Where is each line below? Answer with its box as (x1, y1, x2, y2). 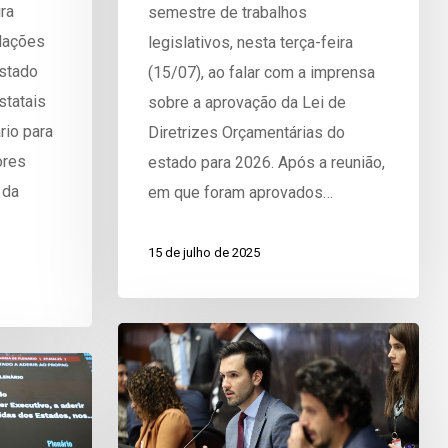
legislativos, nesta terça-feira (147, 32, 353, 52)
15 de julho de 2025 (147, 245, 260, 261)
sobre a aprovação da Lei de (147, 92, 346, 112)
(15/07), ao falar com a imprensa (147, 62, 375, 82)
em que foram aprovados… (147, 182, 333, 202)
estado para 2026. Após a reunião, (147, 152, 385, 172)
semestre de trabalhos (147, 2, 307, 22)
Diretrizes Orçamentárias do (147, 122, 345, 142)
